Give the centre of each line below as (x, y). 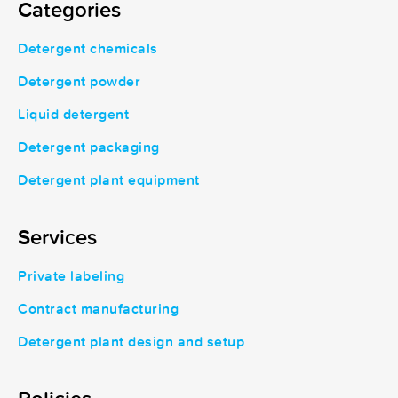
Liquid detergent (73, 115)
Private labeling (71, 277)
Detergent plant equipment (109, 181)
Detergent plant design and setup (131, 342)
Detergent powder (79, 82)
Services (57, 238)
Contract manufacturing (98, 310)
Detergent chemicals (88, 49)
